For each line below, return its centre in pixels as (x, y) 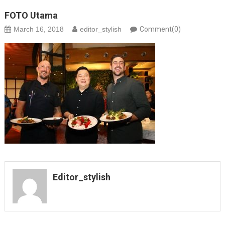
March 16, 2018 (38, 29)
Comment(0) (160, 29)
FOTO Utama (31, 16)
